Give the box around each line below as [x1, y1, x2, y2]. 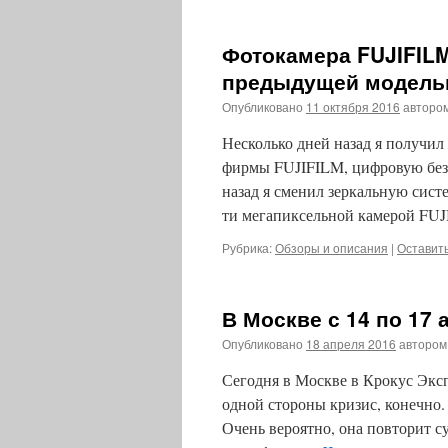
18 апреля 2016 [306, 335, 396, 352]
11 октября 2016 [306, 98, 400, 115]
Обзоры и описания [275, 239, 388, 256]
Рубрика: [222, 239, 272, 256]
